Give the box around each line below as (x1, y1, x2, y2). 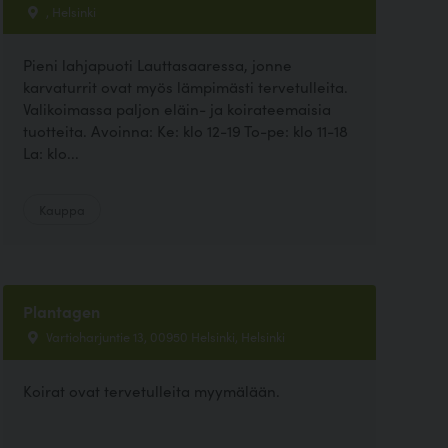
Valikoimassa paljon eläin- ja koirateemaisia (22, 98, 331, 120)
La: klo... (22, 142, 79, 164)
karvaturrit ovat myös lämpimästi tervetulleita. (22, 76, 348, 98)
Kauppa (38, 200, 85, 219)
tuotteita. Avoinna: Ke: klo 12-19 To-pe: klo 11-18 (22, 120, 348, 142)
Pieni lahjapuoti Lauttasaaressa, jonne (22, 54, 292, 76)
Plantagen (22, 300, 100, 323)
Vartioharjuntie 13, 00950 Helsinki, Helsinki (42, 327, 285, 346)
